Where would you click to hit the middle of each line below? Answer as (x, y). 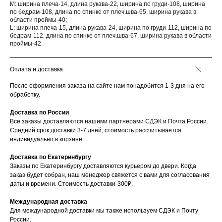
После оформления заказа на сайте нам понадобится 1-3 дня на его (107, 86)
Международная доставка (49, 202)
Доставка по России (39, 112)
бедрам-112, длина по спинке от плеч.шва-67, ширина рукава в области (111, 36)
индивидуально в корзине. (47, 139)
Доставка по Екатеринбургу (51, 157)
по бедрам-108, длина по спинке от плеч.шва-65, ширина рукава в (103, 12)
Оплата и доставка (36, 69)
